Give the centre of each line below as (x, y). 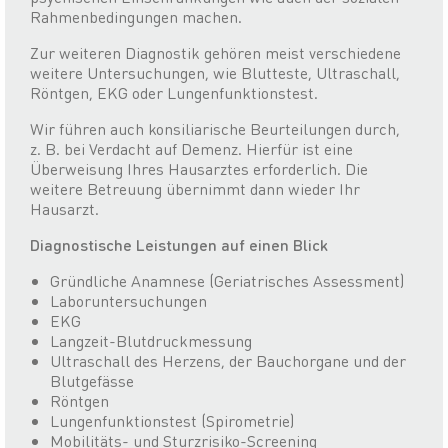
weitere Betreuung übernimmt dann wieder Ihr (195, 189)
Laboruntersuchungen (128, 301)
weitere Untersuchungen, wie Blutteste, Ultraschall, (215, 73)
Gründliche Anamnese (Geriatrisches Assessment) (227, 281)
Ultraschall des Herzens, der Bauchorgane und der (228, 361)
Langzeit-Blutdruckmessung (151, 341)
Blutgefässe (92, 381)
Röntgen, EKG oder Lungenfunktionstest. (174, 93)
